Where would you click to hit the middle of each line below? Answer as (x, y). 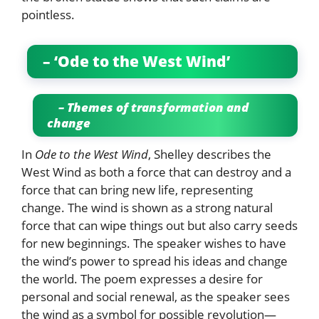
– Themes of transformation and (148, 107)
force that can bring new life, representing (137, 189)
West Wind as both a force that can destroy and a (156, 172)
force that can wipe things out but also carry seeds (159, 225)
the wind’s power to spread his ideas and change (155, 261)
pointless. (49, 14)
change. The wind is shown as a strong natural (147, 207)
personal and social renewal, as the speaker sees (156, 296)
